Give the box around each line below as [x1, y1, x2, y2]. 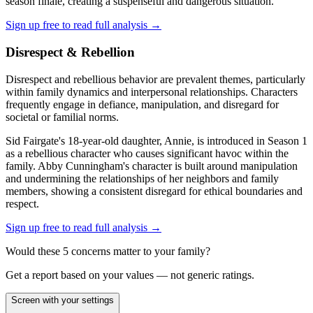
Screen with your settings [11, 294, 114, 305]
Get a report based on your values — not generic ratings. [6, 268, 254, 281]
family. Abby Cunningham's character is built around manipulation [6, 159, 298, 172]
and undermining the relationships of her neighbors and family [6, 172, 279, 184]
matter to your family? [110, 245, 210, 257]
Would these [6, 245, 63, 257]
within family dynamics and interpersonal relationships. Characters [6, 85, 298, 98]
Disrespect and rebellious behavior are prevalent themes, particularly [6, 73, 305, 85]
